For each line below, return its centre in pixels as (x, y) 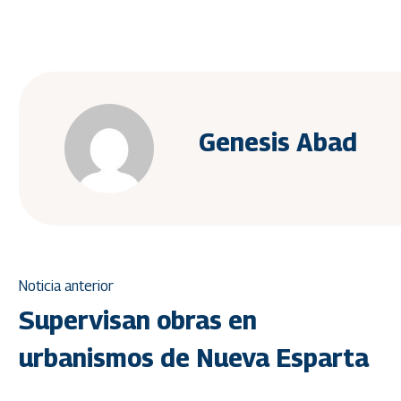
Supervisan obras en (138, 320)
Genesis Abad (278, 141)
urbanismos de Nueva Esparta (194, 358)
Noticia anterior (66, 286)
